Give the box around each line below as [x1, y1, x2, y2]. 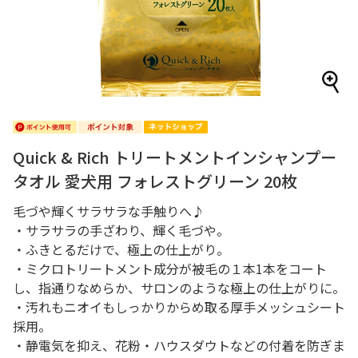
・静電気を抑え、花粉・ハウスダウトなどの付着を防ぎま [13, 336, 345, 355]
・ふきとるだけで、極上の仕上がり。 [13, 240, 229, 259]
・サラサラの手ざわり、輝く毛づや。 [13, 221, 229, 240]
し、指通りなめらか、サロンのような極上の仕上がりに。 [13, 278, 345, 297]
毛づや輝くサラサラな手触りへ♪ [13, 201, 205, 221]
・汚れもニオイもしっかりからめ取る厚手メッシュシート [13, 297, 345, 316]
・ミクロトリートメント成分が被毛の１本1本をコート [13, 259, 327, 278]
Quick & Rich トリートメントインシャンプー [13, 145, 336, 169]
